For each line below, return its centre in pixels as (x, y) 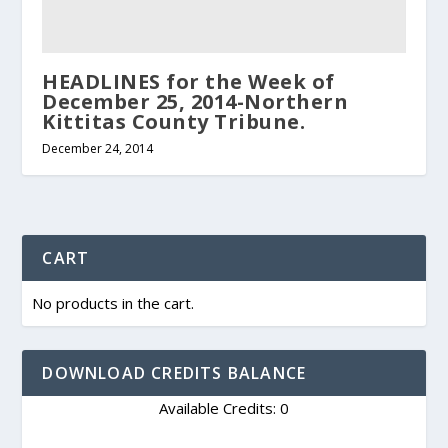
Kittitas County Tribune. (174, 121)
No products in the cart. (113, 302)
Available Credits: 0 (224, 407)
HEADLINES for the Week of (188, 81)
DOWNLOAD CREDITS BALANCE (174, 372)
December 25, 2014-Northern (195, 101)
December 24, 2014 (98, 148)
